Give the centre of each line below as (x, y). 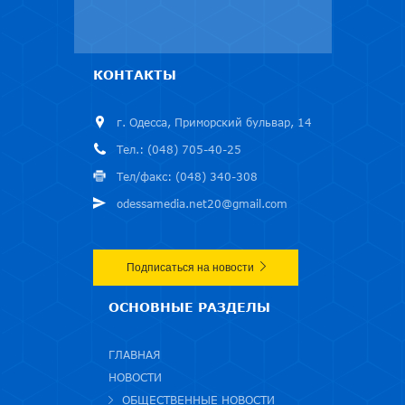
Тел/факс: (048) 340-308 (187, 176)
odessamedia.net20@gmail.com (202, 203)
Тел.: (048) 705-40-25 (179, 149)
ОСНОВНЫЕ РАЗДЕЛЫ (189, 306)
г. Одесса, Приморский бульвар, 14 (214, 122)
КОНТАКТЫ (135, 74)
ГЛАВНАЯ (134, 354)
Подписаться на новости (190, 267)
